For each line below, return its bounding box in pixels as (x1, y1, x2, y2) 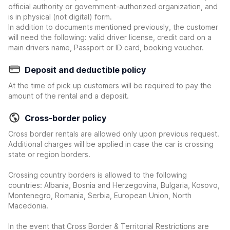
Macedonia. (8, 201, 48, 210)
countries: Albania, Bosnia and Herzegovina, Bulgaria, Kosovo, (8, 181, 220, 189)
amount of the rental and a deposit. (8, 91, 129, 100)
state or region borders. (8, 150, 90, 159)
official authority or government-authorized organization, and (8, 2, 218, 11)
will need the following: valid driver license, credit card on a (8, 33, 212, 42)
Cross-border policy (25, 113, 106, 123)
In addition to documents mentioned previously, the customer (8, 23, 218, 31)
